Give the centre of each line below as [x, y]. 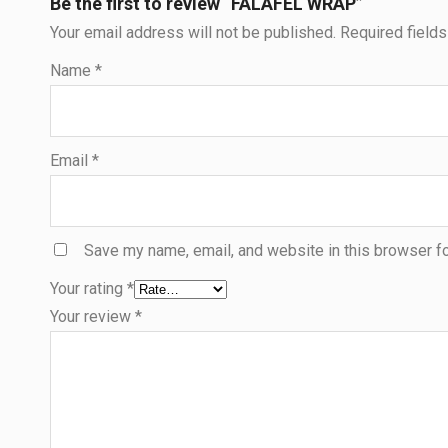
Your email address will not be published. [193, 32]
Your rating [88, 288]
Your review [92, 316]
